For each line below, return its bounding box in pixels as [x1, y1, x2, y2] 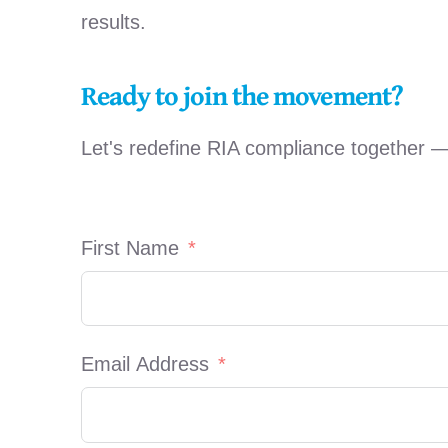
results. [80, 11, 146, 34]
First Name [80, 237, 179, 260]
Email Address [80, 353, 209, 376]
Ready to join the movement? [80, 75, 403, 116]
